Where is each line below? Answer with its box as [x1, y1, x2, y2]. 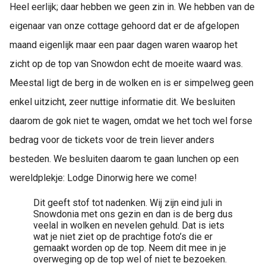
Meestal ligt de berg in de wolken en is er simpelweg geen [9, 77, 254, 89]
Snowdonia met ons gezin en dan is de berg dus [33, 208, 233, 220]
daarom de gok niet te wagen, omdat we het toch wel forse [9, 115, 252, 127]
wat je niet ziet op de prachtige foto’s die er [33, 231, 213, 243]
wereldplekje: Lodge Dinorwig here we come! [9, 172, 197, 184]
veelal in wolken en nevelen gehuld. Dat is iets [33, 220, 224, 232]
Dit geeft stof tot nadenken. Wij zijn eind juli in [33, 197, 222, 209]
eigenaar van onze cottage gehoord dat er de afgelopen [9, 20, 239, 32]
